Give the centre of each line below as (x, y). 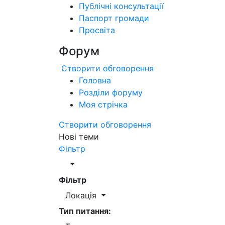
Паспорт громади (114, 18)
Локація (82, 195)
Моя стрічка (103, 104)
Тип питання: (85, 211)
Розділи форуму (111, 92)
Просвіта (97, 30)
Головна (95, 80)
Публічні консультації (121, 6)
